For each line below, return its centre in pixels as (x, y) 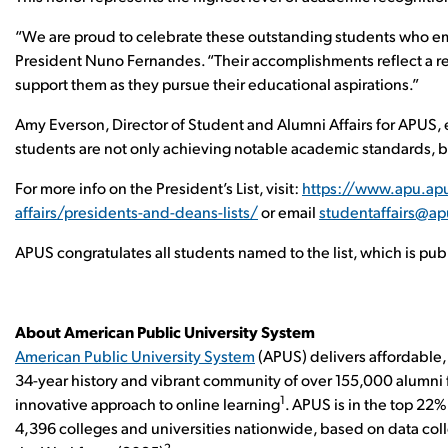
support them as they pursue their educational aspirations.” (218, 83)
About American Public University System (166, 331)
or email (288, 211)
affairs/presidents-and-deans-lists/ (136, 211)
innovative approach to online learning (147, 403)
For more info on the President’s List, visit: (158, 187)
